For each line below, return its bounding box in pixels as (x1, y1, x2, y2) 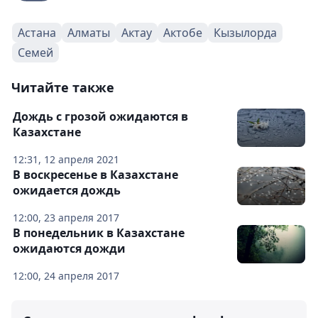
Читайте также (11, 79, 114, 97)
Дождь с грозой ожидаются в (13, 109, 188, 125)
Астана (18, 25, 56, 41)
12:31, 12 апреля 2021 (13, 153, 119, 167)
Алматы (67, 25, 110, 41)
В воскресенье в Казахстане (13, 167, 178, 183)
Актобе (163, 25, 202, 41)
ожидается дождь (13, 182, 121, 199)
